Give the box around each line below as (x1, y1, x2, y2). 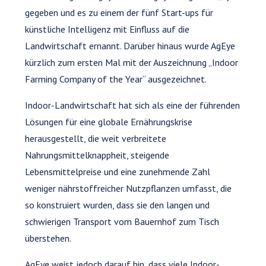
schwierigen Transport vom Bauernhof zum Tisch (25, 215, 220, 227)
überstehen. (25, 232, 72, 244)
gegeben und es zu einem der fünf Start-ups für (25, 6, 214, 18)
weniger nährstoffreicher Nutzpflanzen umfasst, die (25, 182, 232, 194)
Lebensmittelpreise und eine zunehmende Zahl (25, 165, 211, 178)
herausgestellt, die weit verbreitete (25, 132, 167, 144)
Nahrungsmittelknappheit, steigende (25, 148, 170, 161)
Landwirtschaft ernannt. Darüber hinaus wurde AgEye (25, 39, 236, 52)
